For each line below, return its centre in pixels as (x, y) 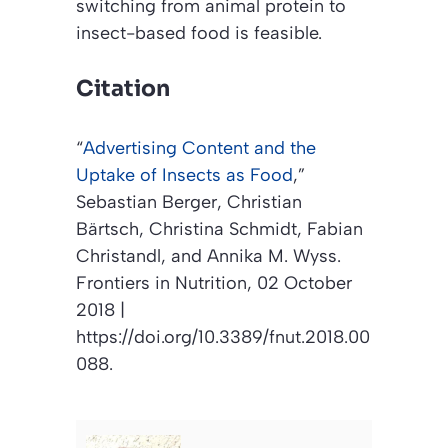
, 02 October (299, 283)
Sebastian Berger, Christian (189, 202)
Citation (123, 89)
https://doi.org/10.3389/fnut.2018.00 (223, 337)
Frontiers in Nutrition (161, 283)
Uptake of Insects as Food (184, 175)
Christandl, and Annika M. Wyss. (208, 256)
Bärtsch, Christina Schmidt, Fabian (219, 229)
